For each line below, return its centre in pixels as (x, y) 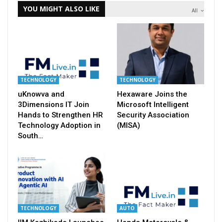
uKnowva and (41, 94)
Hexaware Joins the (152, 94)
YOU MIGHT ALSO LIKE (61, 9)
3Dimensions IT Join (54, 105)
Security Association (153, 115)
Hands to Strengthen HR (60, 115)
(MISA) (129, 126)
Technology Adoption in (59, 126)
